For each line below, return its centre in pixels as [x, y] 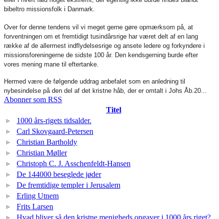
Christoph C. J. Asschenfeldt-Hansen [74, 164]
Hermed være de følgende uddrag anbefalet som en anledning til [95, 81]
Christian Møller [42, 153]
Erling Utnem [38, 196]
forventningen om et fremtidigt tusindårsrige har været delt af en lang [101, 36]
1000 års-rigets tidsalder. [54, 120]
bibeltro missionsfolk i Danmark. [50, 9]
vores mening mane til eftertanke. [51, 64]
